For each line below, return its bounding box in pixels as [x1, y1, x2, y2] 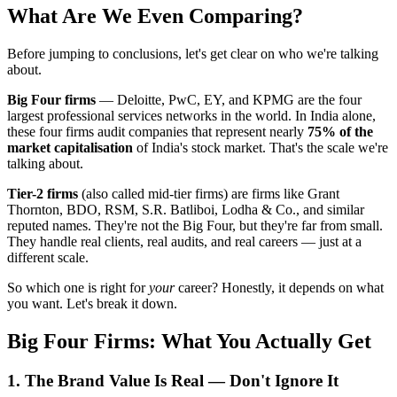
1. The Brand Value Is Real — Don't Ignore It [7, 370, 339, 390]
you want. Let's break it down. [7, 296, 177, 312]
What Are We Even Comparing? [7, 4, 303, 28]
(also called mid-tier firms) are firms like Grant [78, 186, 339, 202]
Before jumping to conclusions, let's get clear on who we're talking [7, 46, 378, 62]
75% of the [307, 124, 373, 140]
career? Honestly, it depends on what [175, 280, 384, 296]
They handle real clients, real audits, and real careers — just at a [7, 234, 362, 250]
